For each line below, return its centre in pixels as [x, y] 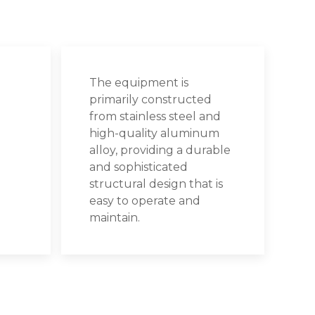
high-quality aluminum [155, 133]
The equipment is [139, 82]
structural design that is [156, 184]
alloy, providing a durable [160, 150]
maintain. [115, 217]
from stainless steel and [155, 116]
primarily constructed [151, 99]
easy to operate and [145, 200]
